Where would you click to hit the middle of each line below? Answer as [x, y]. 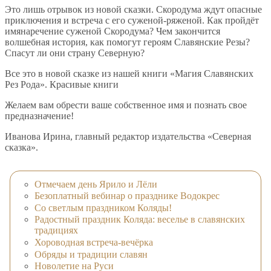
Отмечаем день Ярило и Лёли [96, 184]
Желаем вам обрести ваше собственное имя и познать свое [126, 105]
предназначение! [39, 116]
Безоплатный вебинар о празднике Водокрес [127, 196]
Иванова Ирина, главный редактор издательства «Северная [128, 137]
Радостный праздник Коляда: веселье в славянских [140, 220]
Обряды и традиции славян [91, 254]
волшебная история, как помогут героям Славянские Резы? [127, 42]
